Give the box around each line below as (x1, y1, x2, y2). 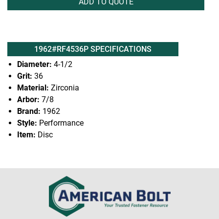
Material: (17, 83, 49, 92)
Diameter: (17, 60, 52, 69)
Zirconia (49, 83, 79, 92)
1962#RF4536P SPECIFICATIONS (34, 44, 152, 54)
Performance (37, 118, 84, 128)
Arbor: (17, 95, 40, 104)
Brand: (17, 107, 41, 116)
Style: (17, 118, 37, 128)
